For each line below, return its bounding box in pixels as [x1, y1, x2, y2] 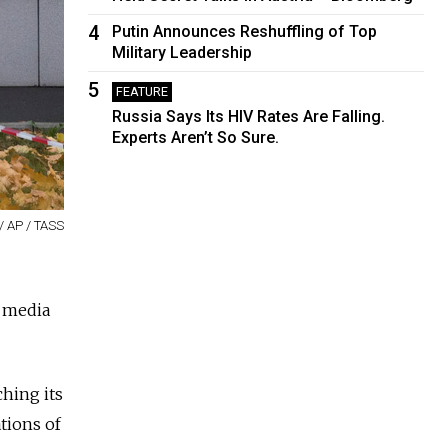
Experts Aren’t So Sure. [112, 127, 280, 147]
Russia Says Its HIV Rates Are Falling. [112, 106, 386, 126]
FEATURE [116, 83, 169, 99]
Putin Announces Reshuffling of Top [112, 21, 378, 41]
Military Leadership [112, 42, 253, 62]
